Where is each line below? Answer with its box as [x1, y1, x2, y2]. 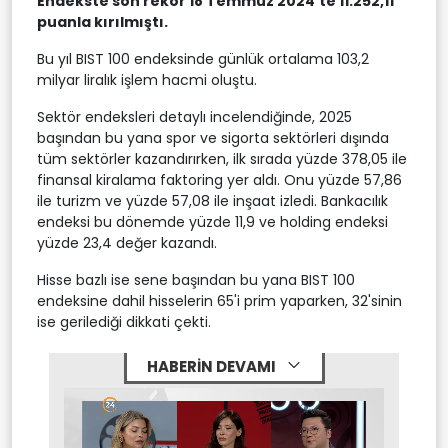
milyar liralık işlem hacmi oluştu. [37, 69, 257, 90]
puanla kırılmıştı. [37, 11, 168, 32]
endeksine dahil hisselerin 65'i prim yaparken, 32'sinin [37, 290, 402, 311]
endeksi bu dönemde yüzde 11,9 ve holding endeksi [37, 211, 388, 232]
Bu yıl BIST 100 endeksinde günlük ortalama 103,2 [37, 48, 369, 69]
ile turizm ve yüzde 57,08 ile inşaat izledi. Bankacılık [37, 190, 388, 211]
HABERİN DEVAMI [146, 355, 279, 377]
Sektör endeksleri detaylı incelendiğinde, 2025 [37, 106, 352, 127]
